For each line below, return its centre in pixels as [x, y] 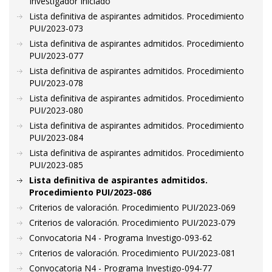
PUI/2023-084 [56, 138]
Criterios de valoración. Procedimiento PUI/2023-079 [132, 223]
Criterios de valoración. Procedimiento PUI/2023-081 [132, 253]
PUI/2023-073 [56, 28]
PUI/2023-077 [56, 56]
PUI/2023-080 [56, 110]
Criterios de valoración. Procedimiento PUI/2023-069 [132, 207]
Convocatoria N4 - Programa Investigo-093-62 [121, 238]
